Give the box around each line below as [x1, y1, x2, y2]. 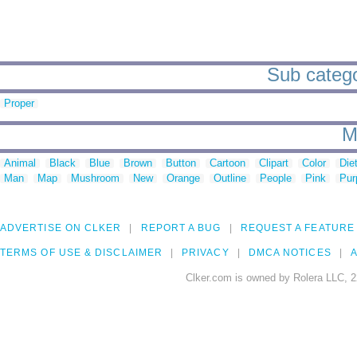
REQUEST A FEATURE [240, 222, 355, 234]
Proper [4, 97, 34, 110]
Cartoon [210, 157, 245, 170]
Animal [4, 157, 36, 170]
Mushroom [71, 172, 120, 185]
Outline [214, 172, 246, 185]
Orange [167, 172, 200, 185]
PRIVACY [182, 247, 229, 259]
